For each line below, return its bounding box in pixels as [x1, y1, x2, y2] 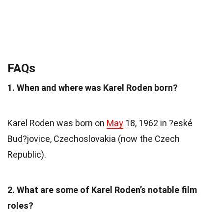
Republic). [7, 149, 46, 160]
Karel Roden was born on [7, 117, 107, 128]
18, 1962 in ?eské [123, 117, 192, 128]
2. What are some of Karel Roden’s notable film [7, 184, 197, 195]
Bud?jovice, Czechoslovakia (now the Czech [7, 133, 180, 144]
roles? [7, 200, 33, 211]
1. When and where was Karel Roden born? [7, 82, 178, 93]
